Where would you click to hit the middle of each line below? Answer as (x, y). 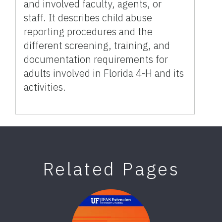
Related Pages (111, 169)
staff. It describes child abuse (88, 18)
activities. (45, 87)
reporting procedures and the (88, 32)
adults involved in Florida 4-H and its (104, 73)
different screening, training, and (97, 46)
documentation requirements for (96, 59)
